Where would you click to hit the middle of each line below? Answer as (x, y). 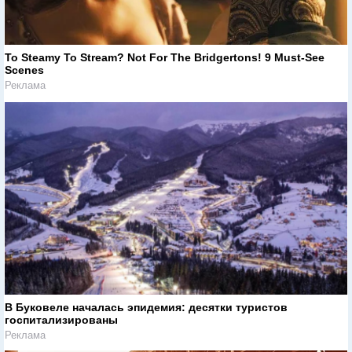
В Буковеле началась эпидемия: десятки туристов (146, 307)
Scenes (24, 70)
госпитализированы (61, 319)
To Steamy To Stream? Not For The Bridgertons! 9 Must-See (165, 58)
